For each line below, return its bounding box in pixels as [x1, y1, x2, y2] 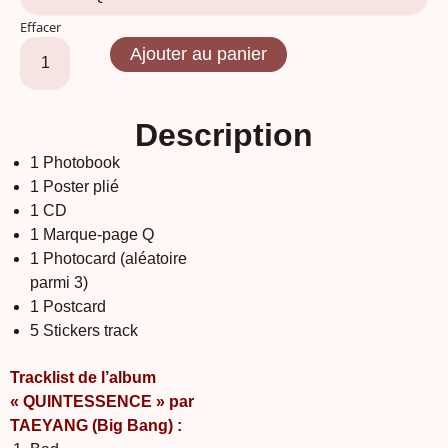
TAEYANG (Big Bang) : [10, 416, 182, 434]
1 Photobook [30, 154, 120, 171]
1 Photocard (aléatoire [30, 250, 187, 267]
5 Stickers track [30, 322, 138, 339]
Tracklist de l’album [10, 368, 156, 386]
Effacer [20, 18, 61, 36]
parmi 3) [30, 274, 88, 291]
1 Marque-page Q [30, 226, 154, 243]
